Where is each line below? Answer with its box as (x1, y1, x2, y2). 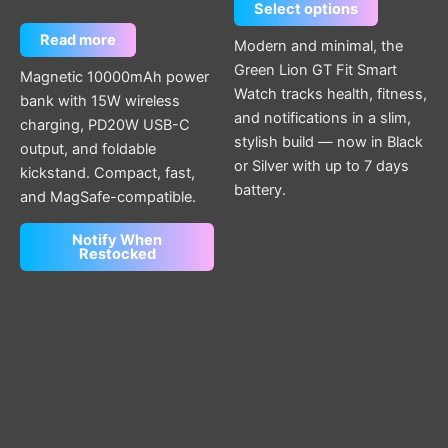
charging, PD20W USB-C (20, 115, 190, 134)
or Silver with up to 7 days (234, 156, 409, 175)
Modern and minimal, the (234, 36, 403, 55)
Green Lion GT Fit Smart (234, 60, 397, 79)
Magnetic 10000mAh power (20, 67, 209, 86)
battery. (234, 180, 286, 199)
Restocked (78, 245, 156, 264)
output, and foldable (20, 139, 156, 158)
